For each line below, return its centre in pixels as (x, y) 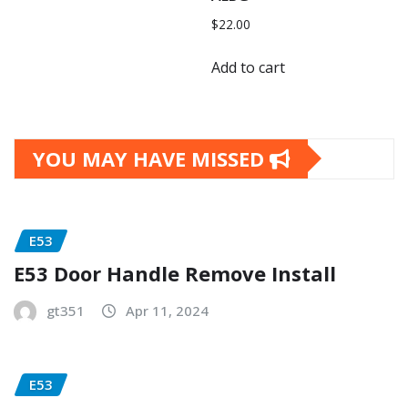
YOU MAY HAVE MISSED (151, 158)
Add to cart (249, 67)
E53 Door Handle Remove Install (175, 274)
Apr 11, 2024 (167, 311)
